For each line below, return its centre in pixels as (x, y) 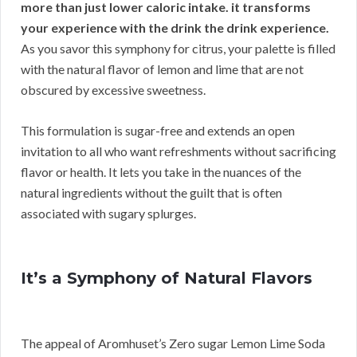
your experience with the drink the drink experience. (175, 28)
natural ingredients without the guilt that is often (151, 193)
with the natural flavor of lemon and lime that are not (162, 69)
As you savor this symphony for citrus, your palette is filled (178, 49)
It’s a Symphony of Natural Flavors (167, 279)
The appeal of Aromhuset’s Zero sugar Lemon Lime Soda (173, 343)
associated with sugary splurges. (108, 214)
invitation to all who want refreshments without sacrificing (178, 151)
